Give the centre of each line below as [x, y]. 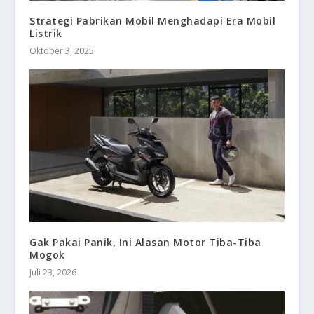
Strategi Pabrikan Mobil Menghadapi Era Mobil [153, 20]
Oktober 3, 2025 [62, 50]
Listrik [46, 33]
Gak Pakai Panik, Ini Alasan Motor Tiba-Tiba [145, 242]
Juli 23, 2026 [53, 272]
